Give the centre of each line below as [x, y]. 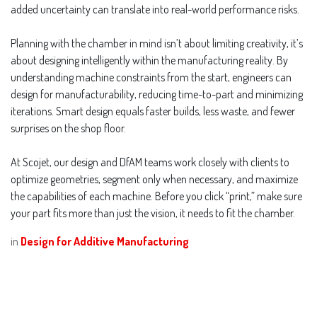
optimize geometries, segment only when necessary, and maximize [154, 179]
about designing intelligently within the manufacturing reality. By [149, 60]
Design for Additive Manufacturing [105, 241]
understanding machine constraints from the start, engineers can [151, 77]
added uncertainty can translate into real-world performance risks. [155, 9]
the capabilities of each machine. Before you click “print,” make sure [156, 196]
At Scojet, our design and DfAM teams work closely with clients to [150, 162]
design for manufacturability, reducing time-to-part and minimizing [157, 94]
